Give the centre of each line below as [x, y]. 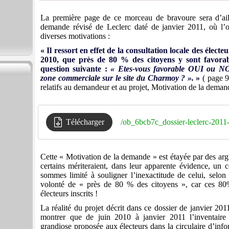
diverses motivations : [75, 36]
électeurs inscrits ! [69, 194]
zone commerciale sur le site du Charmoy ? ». [118, 78]
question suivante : [76, 69]
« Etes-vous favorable [148, 69]
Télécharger [85, 122]
